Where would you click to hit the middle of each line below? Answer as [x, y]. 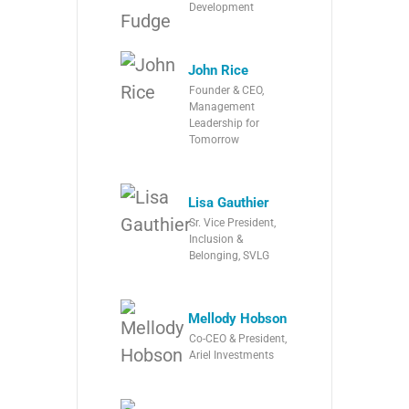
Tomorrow [214, 140]
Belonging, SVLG [229, 256]
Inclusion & [216, 239]
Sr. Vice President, [232, 223]
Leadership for [224, 123]
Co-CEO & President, [238, 339]
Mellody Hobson [237, 319]
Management [222, 107]
